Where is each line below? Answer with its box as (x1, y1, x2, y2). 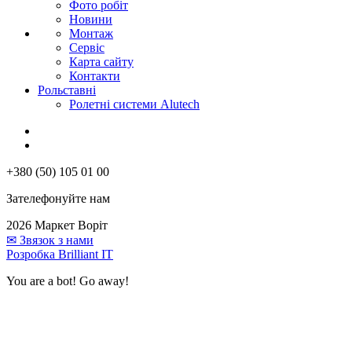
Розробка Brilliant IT (6, 247, 113, 262)
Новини (69, 13, 112, 27)
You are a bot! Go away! (6, 274, 129, 288)
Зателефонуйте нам (6, 192, 110, 206)
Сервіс (69, 41, 104, 55)
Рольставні (38, 83, 96, 97)
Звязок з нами (16, 233, 93, 247)
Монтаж (69, 27, 113, 41)
